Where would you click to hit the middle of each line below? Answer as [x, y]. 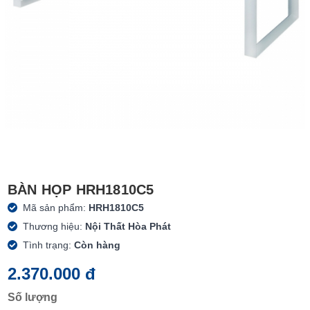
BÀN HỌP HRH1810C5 [81, 189]
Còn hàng [98, 245]
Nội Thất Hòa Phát [128, 226]
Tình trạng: [49, 245]
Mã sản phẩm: [56, 207]
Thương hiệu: [54, 226]
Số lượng [33, 297]
